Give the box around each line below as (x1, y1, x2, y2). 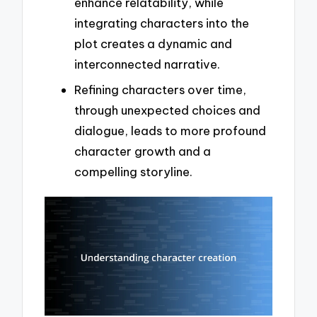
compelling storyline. (74, 163, 192, 179)
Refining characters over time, (74, 81, 246, 97)
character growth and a (74, 143, 211, 158)
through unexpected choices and (74, 102, 260, 117)
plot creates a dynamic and (74, 36, 232, 52)
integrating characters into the (74, 16, 249, 31)
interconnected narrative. (74, 57, 220, 72)
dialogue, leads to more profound (74, 122, 266, 138)
